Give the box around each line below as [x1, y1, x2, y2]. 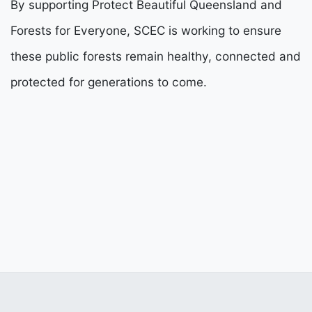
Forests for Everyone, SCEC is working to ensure [10, 22, 281, 38]
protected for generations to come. [10, 74, 207, 89]
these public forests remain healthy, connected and [10, 48, 301, 63]
